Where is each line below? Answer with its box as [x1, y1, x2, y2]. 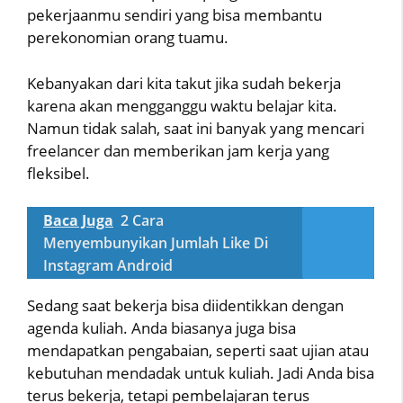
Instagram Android [43, 255, 173, 276]
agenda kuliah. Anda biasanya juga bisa [27, 318, 296, 339]
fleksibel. [27, 162, 90, 184]
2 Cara [121, 210, 164, 231]
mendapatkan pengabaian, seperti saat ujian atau [27, 340, 369, 362]
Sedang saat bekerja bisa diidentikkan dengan [27, 295, 344, 317]
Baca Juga [43, 210, 113, 231]
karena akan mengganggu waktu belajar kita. [27, 94, 337, 116]
